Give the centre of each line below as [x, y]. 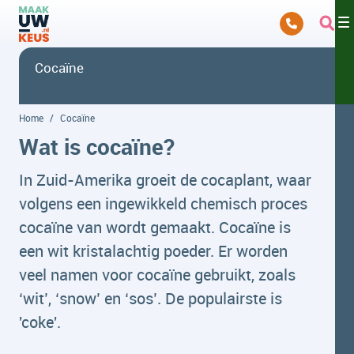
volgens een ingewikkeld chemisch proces [163, 203]
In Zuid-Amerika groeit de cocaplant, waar [165, 180]
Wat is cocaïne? [97, 146]
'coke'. [40, 322]
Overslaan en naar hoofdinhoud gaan [111, 13]
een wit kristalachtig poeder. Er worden [153, 251]
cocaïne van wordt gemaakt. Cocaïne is [155, 227]
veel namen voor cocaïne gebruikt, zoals [157, 275]
